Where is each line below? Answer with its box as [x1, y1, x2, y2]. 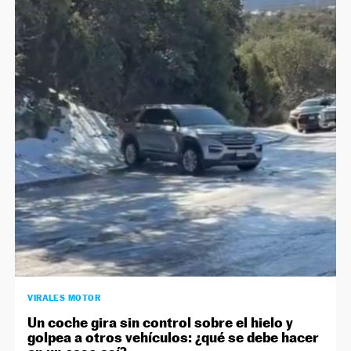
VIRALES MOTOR [27, 292, 101, 304]
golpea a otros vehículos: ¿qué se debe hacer [27, 329, 320, 346]
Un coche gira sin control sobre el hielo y [27, 314, 294, 331]
